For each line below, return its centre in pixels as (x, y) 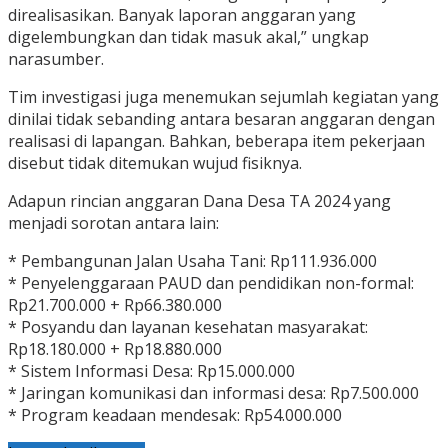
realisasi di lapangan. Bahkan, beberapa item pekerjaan (216, 141)
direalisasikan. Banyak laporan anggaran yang (182, 15)
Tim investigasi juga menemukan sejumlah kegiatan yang (223, 97)
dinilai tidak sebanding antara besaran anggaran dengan (221, 119)
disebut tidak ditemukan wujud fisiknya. (155, 163)
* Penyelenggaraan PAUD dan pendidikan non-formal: (211, 283)
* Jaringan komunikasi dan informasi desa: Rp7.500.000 (213, 393)
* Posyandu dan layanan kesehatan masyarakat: (188, 327)
